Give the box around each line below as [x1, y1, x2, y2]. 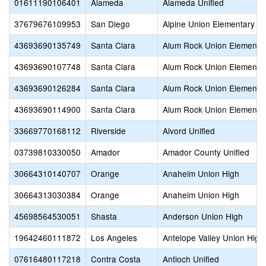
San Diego [91, 18, 130, 30]
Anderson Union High [163, 210, 243, 222]
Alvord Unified [163, 125, 215, 137]
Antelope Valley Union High [163, 232, 264, 243]
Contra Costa [91, 253, 141, 265]
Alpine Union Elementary [163, 18, 255, 30]
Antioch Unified [163, 253, 219, 265]
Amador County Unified [163, 146, 249, 158]
